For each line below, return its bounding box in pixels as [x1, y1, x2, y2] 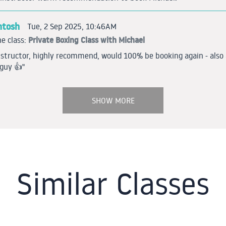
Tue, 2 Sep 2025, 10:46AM [27, 21, 117, 31]
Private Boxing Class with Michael [28, 34, 145, 46]
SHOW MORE [91, 95, 135, 106]
